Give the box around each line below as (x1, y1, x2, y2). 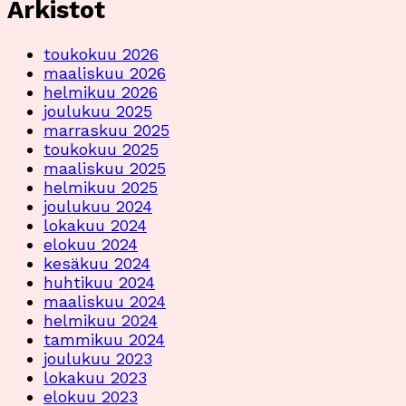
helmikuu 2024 (43, 311, 158, 331)
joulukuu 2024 (43, 197, 152, 217)
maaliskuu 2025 (43, 159, 166, 179)
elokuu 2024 (43, 235, 138, 255)
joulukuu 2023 (43, 349, 152, 369)
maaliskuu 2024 (43, 292, 166, 312)
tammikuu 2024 (43, 330, 165, 350)
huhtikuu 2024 (43, 273, 155, 293)
